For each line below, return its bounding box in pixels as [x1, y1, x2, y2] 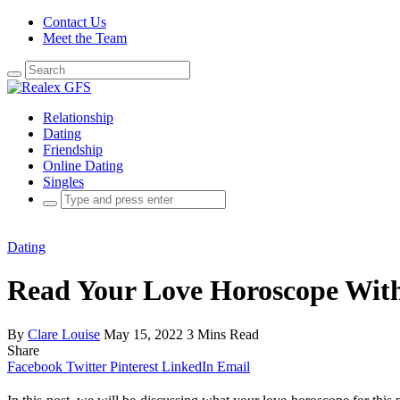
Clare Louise [28, 326, 100, 342]
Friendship [43, 142, 103, 157]
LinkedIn [162, 358, 213, 374]
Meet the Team [43, 30, 127, 46]
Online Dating [43, 158, 123, 173]
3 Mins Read [187, 326, 259, 342]
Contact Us [43, 14, 106, 29]
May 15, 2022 [104, 326, 183, 342]
